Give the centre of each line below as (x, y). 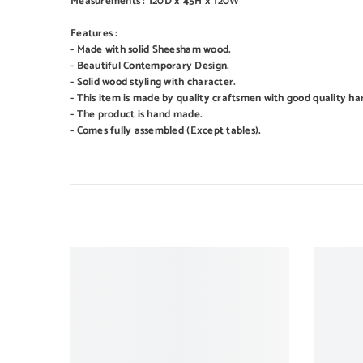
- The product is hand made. (137, 115)
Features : (94, 34)
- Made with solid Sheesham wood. (151, 50)
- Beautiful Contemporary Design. (150, 66)
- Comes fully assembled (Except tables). (166, 131)
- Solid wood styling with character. (154, 82)
